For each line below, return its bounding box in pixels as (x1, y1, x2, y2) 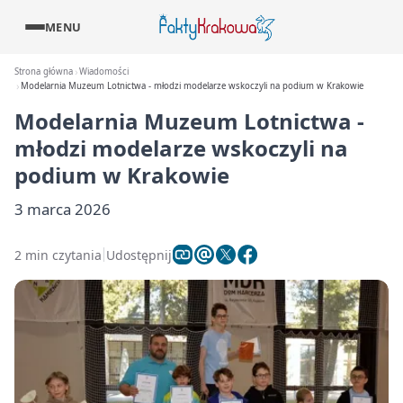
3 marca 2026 (14, 199, 111, 219)
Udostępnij (106, 246, 172, 264)
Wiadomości (79, 66, 130, 77)
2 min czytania (14, 246, 102, 264)
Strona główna (14, 66, 73, 77)
